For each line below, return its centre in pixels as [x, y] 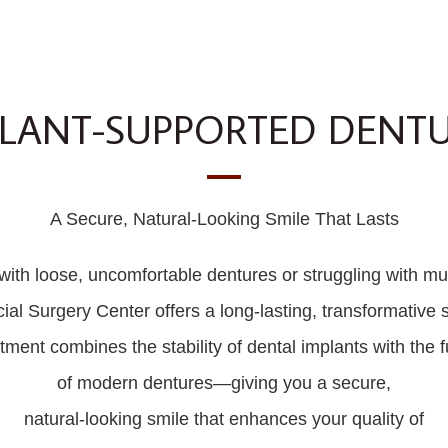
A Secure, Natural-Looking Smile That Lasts [224, 219]
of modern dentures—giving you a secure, [224, 383]
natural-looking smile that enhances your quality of [224, 419]
